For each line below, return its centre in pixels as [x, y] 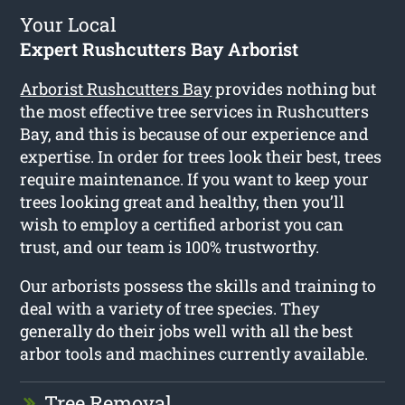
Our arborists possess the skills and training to [198, 285]
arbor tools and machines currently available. [194, 353]
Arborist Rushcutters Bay [116, 88]
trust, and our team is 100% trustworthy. [170, 246]
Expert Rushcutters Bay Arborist [160, 48]
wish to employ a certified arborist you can [182, 224]
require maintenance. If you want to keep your [195, 179]
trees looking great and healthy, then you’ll [183, 201]
